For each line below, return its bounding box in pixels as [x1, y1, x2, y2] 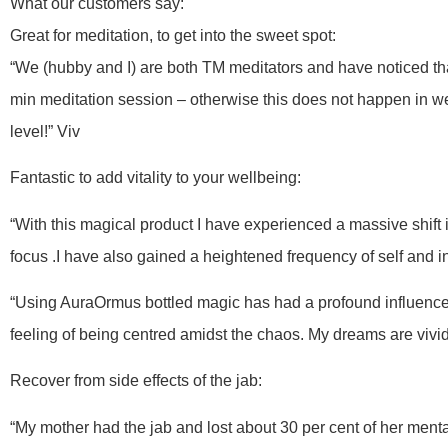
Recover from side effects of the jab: [10, 372, 262, 390]
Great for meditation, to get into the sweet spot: [10, 26, 336, 44]
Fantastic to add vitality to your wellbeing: [10, 169, 301, 187]
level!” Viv [10, 122, 80, 140]
